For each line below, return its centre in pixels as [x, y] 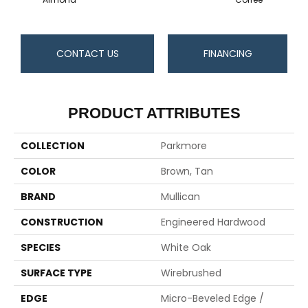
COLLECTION [53, 146]
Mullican [180, 197]
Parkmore [184, 146]
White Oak [186, 248]
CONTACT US [87, 54]
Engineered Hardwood [213, 222]
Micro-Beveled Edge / [212, 299]
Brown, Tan [187, 172]
